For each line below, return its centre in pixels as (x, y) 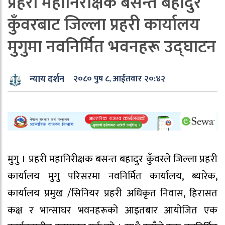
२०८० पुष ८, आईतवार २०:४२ (120, 79)
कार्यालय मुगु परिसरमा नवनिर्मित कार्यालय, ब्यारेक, (113, 176)
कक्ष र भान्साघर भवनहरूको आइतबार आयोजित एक (113, 210)
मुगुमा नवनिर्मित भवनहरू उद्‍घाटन (112, 47)
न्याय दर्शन (47, 79)
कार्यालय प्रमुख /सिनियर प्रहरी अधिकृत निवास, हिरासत (113, 193)
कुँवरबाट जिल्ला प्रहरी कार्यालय (104, 25)
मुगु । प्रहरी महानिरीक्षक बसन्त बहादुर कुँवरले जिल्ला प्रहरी (113, 159)
